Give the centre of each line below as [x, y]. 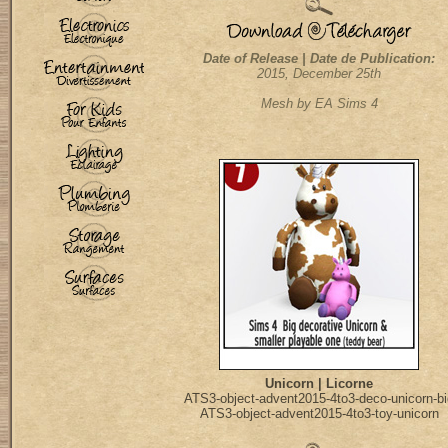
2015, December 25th [319, 73]
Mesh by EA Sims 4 [319, 103]
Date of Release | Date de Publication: [319, 58]
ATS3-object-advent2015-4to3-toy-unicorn [319, 413]
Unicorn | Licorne [319, 383]
